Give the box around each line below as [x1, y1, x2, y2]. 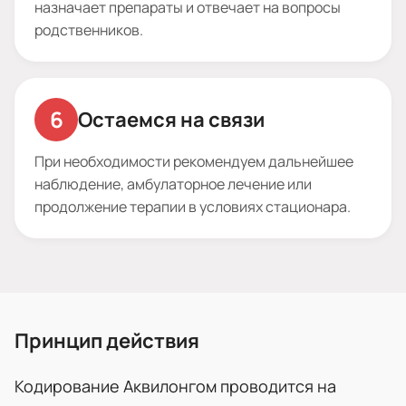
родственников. [34, 19, 143, 40]
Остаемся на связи [78, 105, 265, 133]
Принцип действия [14, 326, 199, 354]
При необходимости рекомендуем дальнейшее [34, 150, 353, 171]
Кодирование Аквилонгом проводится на [14, 374, 336, 397]
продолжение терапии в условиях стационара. [34, 196, 351, 217]
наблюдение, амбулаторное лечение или [34, 173, 312, 194]
